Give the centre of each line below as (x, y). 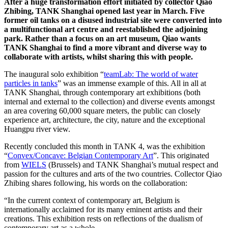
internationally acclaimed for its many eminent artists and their (103, 209)
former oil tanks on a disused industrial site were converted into (113, 20)
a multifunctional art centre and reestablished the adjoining (106, 29)
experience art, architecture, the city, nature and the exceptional (105, 120)
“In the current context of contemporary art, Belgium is (92, 200)
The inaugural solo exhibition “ (54, 74)
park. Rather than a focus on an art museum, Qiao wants (102, 38)
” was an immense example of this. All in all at (132, 83)
